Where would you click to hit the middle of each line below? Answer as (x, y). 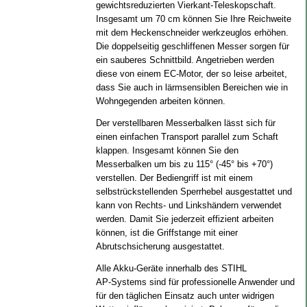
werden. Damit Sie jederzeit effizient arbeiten (184, 219)
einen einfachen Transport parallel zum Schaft (187, 137)
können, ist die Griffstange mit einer (167, 233)
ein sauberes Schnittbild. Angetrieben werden (185, 60)
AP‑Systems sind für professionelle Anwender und (195, 282)
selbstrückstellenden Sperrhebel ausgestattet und (194, 192)
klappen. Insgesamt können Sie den (167, 150)
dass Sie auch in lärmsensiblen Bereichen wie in (192, 87)
